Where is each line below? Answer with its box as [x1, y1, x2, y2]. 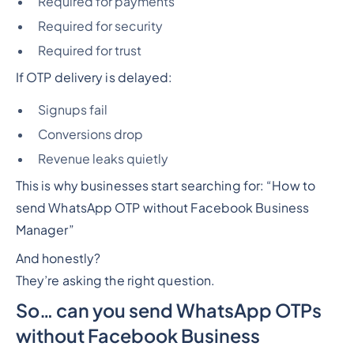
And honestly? [15, 250, 101, 266]
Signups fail [37, 102, 107, 119]
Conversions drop [37, 126, 143, 142]
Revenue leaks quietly [37, 150, 168, 167]
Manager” [15, 221, 74, 238]
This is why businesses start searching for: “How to [15, 177, 315, 194]
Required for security [37, 18, 163, 35]
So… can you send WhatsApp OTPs [15, 298, 322, 322]
